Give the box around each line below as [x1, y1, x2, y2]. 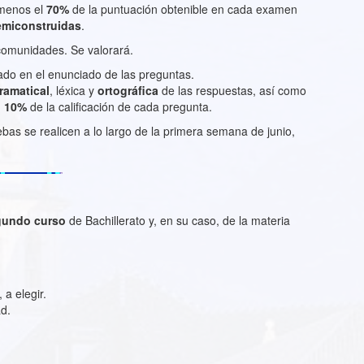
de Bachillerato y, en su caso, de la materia [66, 212, 290, 228]
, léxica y [50, 82, 97, 98]
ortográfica [97, 82, 162, 98]
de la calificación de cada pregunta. [27, 98, 212, 115]
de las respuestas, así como [162, 82, 306, 98]
